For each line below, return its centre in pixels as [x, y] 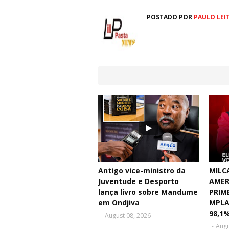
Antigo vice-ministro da [142, 171]
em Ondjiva [119, 203]
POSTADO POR [169, 17]
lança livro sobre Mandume [148, 192]
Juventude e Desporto [139, 181]
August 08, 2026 [128, 216]
